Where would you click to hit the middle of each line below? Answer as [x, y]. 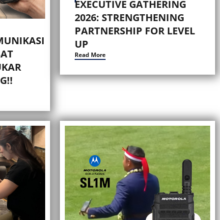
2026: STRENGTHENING [129, 17]
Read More [90, 55]
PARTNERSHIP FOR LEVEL [135, 30]
